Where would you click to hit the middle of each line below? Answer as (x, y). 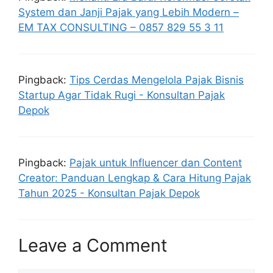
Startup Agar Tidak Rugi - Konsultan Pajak (122, 95)
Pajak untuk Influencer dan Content (156, 162)
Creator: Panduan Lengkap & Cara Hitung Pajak (135, 178)
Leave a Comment (93, 246)
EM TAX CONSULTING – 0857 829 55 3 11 (121, 27)
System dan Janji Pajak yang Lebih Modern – (129, 12)
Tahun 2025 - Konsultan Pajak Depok (109, 193)
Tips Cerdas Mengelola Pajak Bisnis (157, 80)
